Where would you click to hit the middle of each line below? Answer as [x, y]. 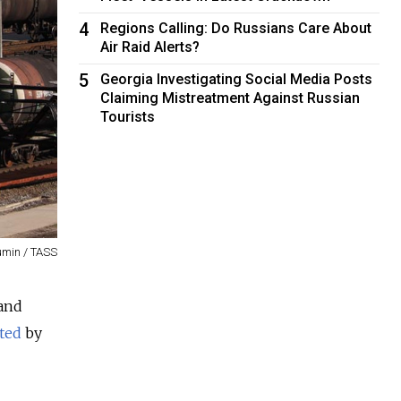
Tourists [128, 116]
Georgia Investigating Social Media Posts [237, 79]
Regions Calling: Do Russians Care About [236, 28]
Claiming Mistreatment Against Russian [230, 98]
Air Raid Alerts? [150, 47]
